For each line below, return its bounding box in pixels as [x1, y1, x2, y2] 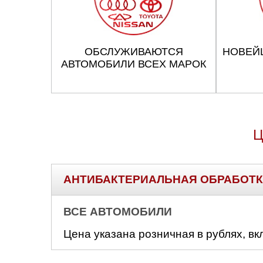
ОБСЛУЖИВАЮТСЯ [84, 46, 183, 58]
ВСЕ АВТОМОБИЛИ [63, 205, 172, 218]
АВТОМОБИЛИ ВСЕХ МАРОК [61, 58, 207, 70]
